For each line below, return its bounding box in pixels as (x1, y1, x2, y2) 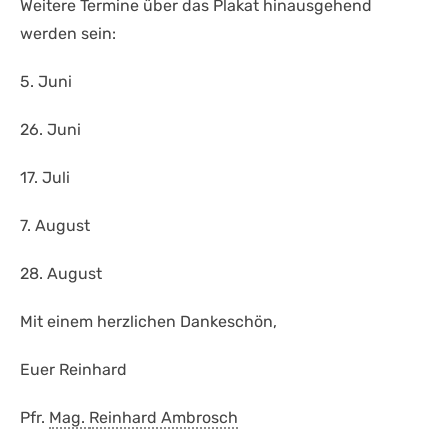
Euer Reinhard (20, 359, 127, 379)
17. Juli (20, 167, 70, 187)
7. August (20, 215, 90, 235)
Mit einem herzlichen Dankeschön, (20, 311, 277, 331)
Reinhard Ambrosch (89, 407, 238, 427)
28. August (20, 263, 102, 283)
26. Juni (20, 119, 81, 139)
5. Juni (20, 71, 72, 91)
